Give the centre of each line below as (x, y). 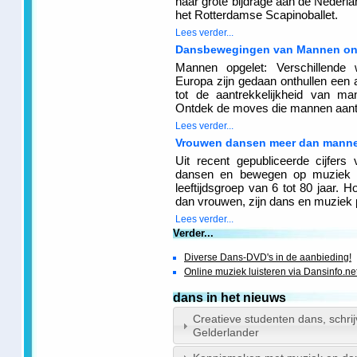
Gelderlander (226, 332)
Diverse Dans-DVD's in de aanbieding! (268, 257)
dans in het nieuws (229, 297)
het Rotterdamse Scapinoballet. (257, 15)
